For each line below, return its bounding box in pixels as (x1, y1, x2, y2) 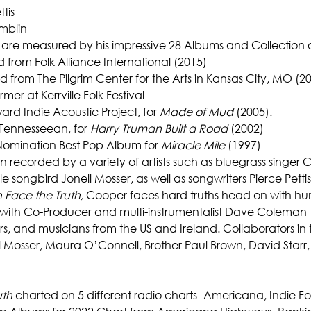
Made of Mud (159, 103, 233, 119)
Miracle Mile (160, 137, 225, 152)
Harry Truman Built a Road (87, 120, 230, 135)
